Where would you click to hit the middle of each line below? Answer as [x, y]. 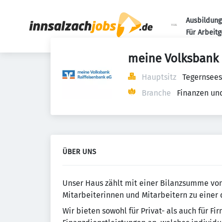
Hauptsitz [159, 77]
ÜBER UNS [79, 152]
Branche [156, 93]
